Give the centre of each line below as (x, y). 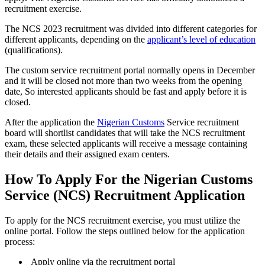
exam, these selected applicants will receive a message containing (126, 143)
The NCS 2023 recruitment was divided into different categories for (131, 28)
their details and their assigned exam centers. (87, 154)
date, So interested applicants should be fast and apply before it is (126, 91)
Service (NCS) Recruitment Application (125, 195)
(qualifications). (34, 50)
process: (20, 241)
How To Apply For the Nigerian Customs (129, 179)
